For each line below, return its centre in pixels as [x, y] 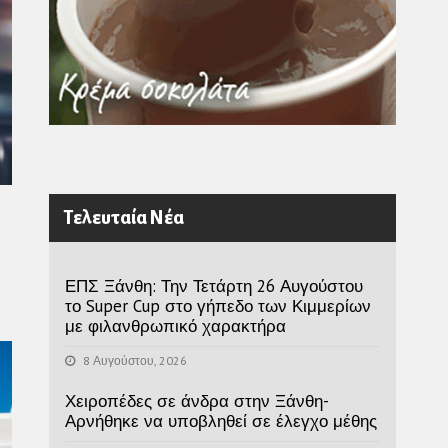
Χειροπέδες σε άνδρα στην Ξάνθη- [196, 400]
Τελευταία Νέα [123, 217]
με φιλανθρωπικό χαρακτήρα [175, 325]
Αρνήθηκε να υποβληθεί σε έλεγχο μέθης [220, 420]
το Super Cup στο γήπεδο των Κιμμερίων [217, 305]
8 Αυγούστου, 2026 [133, 360]
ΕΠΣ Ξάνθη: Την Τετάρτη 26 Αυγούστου [213, 285]
